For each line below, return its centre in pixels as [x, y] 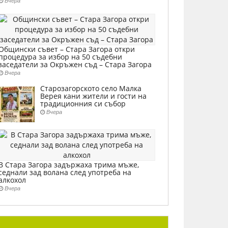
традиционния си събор [83, 104]
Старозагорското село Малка [91, 88]
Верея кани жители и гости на [93, 96]
